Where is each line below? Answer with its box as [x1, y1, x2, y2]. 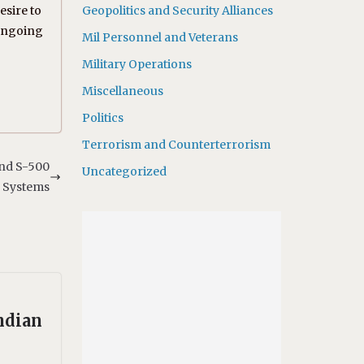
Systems [2, 180, 50, 194]
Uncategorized [81, 164, 167, 179]
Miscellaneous [81, 84, 163, 98]
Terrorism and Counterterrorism [81, 137, 271, 152]
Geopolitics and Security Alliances [81, 3, 273, 18]
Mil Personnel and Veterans [81, 30, 238, 45]
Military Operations [81, 57, 192, 71]
